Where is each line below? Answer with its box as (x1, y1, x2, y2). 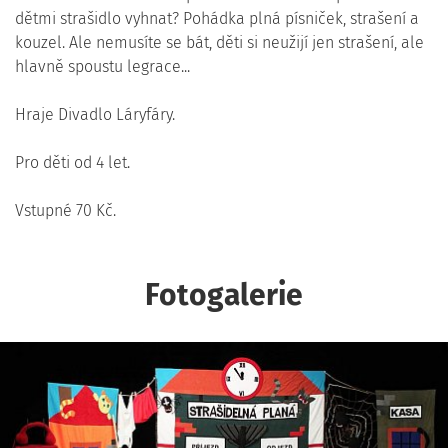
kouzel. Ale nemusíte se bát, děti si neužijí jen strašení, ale (15, 33, 424, 52)
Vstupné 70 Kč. (15, 201, 116, 220)
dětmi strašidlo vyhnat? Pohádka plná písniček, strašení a (15, 9, 419, 28)
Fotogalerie (145, 277, 303, 313)
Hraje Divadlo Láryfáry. (15, 105, 175, 124)
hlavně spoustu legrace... (15, 57, 190, 76)
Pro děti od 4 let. (15, 153, 130, 172)
